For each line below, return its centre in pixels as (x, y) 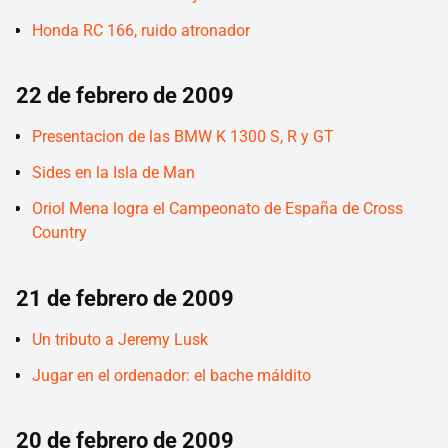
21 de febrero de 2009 (125, 298)
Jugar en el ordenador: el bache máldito (171, 375)
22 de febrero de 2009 (125, 96)
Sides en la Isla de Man (113, 173)
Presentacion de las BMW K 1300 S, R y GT (183, 137)
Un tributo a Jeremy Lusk (120, 339)
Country (59, 233)
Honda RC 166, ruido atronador (141, 30)
